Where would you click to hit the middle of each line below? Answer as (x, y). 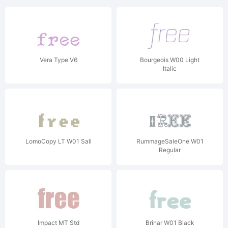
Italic (170, 68)
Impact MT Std (58, 223)
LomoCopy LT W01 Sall (58, 141)
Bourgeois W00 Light (170, 60)
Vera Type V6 (58, 60)
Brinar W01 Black (170, 223)
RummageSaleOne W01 (170, 141)
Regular (170, 150)
